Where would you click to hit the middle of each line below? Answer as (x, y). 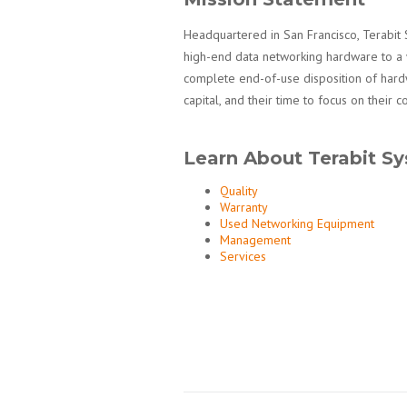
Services (243, 256)
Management (255, 240)
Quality (239, 191)
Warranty (244, 207)
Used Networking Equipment (297, 223)
